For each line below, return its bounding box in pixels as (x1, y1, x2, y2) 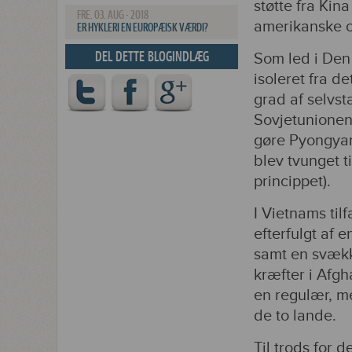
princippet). (254, 172, 331, 191)
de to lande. (254, 306, 336, 325)
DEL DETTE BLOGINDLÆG (94, 49, 209, 64)
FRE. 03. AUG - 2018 (77, 9, 148, 22)
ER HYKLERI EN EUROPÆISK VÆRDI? (77, 21, 208, 35)
